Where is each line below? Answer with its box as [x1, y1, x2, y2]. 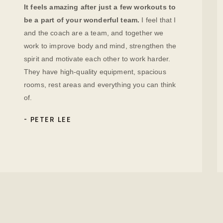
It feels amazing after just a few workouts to [24, 2, 176, 11]
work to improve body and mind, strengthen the [24, 41, 177, 50]
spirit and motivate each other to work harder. [24, 54, 171, 63]
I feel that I [139, 15, 176, 24]
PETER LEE [30, 114, 71, 125]
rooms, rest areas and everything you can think [24, 80, 176, 89]
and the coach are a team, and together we [24, 28, 164, 37]
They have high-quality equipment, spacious [24, 67, 166, 76]
